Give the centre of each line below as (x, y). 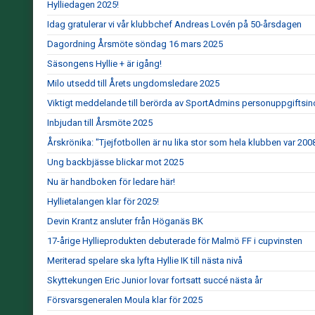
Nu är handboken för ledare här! (111, 182)
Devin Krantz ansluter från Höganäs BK (125, 221)
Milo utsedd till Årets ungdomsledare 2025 (133, 83)
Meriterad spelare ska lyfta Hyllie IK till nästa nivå (145, 261)
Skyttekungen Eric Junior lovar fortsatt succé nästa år (155, 280)
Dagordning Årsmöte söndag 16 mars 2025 (135, 44)
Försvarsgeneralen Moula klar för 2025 (125, 300)
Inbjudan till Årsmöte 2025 (100, 123)
